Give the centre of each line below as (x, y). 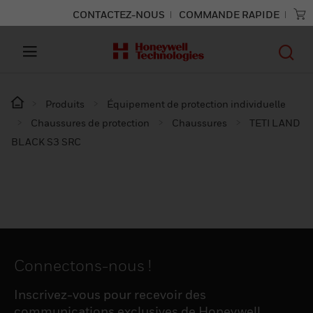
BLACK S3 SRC (46, 141)
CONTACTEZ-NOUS (119, 14)
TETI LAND (275, 123)
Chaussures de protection (90, 123)
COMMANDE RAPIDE (229, 14)
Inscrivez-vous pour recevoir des (110, 294)
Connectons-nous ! (83, 265)
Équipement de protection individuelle (196, 104)
